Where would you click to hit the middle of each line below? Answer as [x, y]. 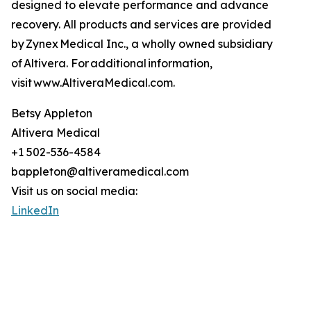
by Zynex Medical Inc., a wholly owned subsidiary [142, 44]
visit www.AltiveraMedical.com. [94, 83]
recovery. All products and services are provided [141, 25]
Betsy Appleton [52, 114]
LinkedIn [35, 211]
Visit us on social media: [74, 191]
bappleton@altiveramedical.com [100, 172]
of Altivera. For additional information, [112, 64]
